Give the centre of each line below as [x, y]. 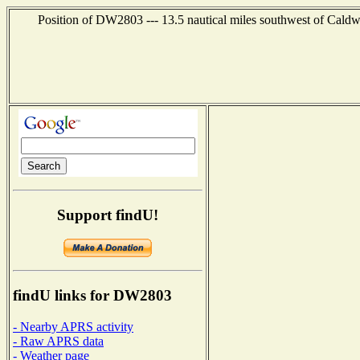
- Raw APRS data [58, 341]
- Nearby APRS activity [73, 326]
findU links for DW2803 [92, 296]
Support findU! [108, 215]
